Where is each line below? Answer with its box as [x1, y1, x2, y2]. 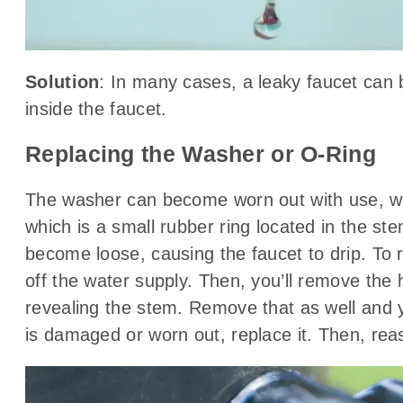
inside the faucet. [25, 98, 167, 119]
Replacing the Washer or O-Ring [25, 141, 376, 167]
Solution [25, 71, 100, 92]
